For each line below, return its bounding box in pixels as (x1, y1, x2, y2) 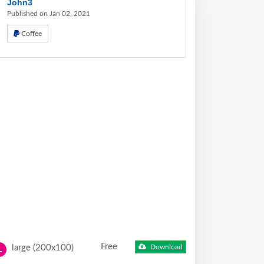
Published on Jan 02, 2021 (7, 10, 90, 17)
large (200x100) (9, 243, 74, 252)
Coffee (21, 30, 42, 37)
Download (148, 243, 183, 251)
